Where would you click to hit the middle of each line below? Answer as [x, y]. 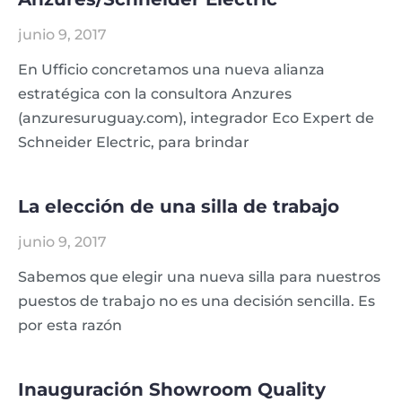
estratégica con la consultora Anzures [155, 94]
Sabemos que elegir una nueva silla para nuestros [199, 277]
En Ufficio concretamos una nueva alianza [171, 70]
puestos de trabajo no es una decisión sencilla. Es [197, 301]
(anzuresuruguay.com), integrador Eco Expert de [196, 118]
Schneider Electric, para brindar [134, 143]
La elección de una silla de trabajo [179, 207]
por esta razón [70, 326]
